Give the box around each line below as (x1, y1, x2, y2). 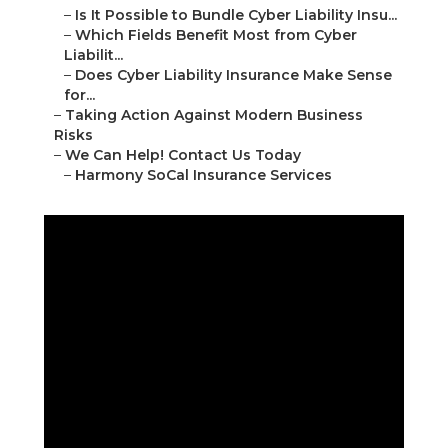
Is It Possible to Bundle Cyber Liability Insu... (75, 6, 397, 25)
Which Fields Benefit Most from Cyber (75, 26, 357, 45)
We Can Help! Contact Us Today (65, 146, 301, 165)
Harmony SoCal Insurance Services (75, 166, 332, 185)
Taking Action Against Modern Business (65, 106, 363, 125)
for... (64, 86, 95, 105)
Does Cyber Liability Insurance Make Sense (75, 66, 392, 85)
